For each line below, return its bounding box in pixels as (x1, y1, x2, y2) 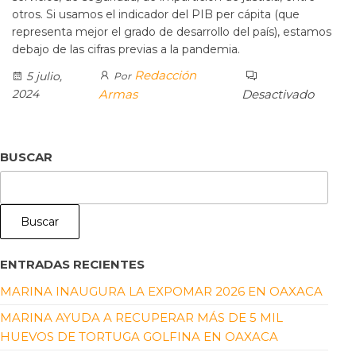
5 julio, (23, 69, 62, 84)
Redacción (133, 68, 196, 83)
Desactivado (241, 87, 314, 103)
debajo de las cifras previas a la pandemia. (12, 42, 240, 57)
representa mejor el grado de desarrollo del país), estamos (12, 25, 331, 40)
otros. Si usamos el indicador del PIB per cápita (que (12, 7, 300, 22)
